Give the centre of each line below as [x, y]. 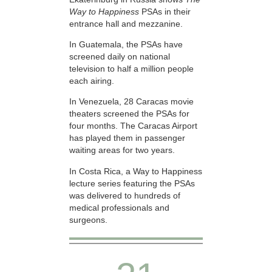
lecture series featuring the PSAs [132, 183]
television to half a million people [131, 69]
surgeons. [88, 219]
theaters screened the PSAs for [129, 114]
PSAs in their [166, 11]
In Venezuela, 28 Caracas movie [131, 102]
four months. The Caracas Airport [133, 126]
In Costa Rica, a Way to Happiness [136, 171]
